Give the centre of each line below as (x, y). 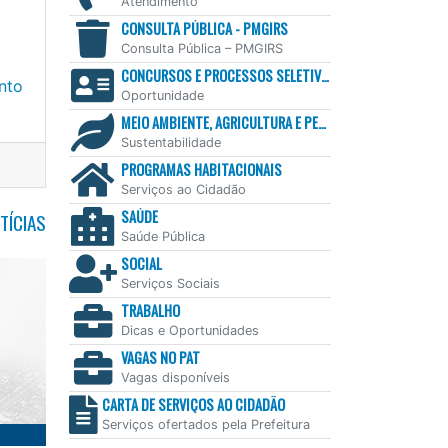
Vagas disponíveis (175, 378)
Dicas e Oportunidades (189, 331)
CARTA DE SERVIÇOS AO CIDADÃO (193, 405)
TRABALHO (150, 311)
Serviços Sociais (170, 284)
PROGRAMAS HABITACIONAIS (201, 170)
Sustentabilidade (170, 143)
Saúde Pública (162, 237)
